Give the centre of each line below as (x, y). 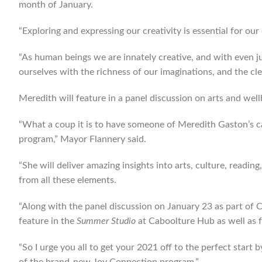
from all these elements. (68, 180)
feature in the (48, 221)
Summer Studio (106, 221)
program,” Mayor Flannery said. (82, 139)
